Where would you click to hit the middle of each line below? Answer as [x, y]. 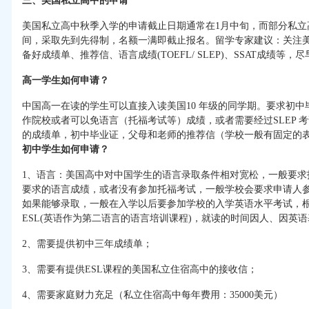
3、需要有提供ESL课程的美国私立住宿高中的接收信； [140, 270]
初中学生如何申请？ [66, 150]
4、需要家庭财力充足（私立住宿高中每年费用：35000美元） [152, 295]
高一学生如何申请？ [66, 81]
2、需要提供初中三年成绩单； [87, 244]
